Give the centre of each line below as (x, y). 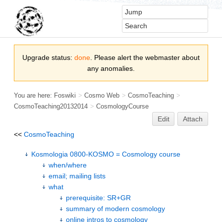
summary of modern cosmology (115, 208)
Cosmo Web (102, 95)
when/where (68, 165)
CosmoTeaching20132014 (51, 106)
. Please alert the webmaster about (145, 57)
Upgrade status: (48, 57)
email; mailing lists (77, 176)
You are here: (34, 95)
